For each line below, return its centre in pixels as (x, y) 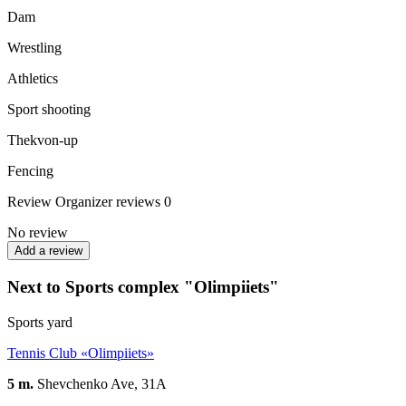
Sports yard (40, 322)
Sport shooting (49, 110)
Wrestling (34, 48)
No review (38, 233)
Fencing (30, 171)
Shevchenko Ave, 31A (100, 383)
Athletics (33, 79)
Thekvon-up (43, 140)
